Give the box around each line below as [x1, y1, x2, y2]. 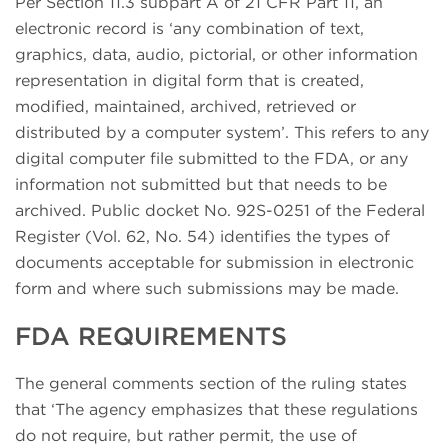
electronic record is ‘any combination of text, [15, 19, 364, 39]
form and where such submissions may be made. [15, 279, 399, 299]
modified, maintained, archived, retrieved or [15, 97, 356, 117]
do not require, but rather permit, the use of [15, 425, 357, 445]
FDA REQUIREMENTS [15, 320, 287, 351]
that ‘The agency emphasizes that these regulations [15, 399, 418, 419]
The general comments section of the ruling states [15, 373, 407, 393]
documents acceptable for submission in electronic [15, 253, 414, 273]
